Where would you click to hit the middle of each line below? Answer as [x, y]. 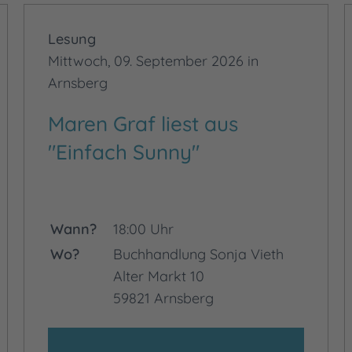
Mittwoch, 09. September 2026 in [153, 61]
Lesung [72, 39]
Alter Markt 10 [159, 276]
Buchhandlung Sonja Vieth [198, 254]
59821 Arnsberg [163, 298]
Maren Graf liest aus [143, 124]
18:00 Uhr [143, 229]
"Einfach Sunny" [124, 152]
